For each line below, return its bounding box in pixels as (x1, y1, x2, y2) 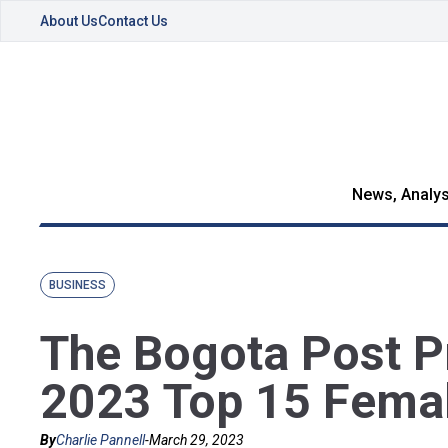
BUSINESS (49, 278, 106, 292)
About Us (40, 13, 98, 29)
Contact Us (98, 13, 168, 29)
